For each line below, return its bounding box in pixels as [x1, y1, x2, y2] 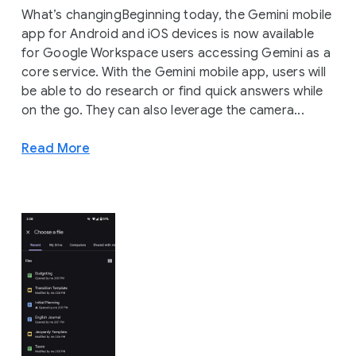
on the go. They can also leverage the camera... [21, 103, 304, 119]
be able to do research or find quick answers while [21, 83, 323, 100]
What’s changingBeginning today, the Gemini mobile [21, 7, 332, 24]
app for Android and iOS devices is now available [21, 26, 314, 43]
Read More [21, 140, 90, 157]
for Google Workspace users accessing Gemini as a [21, 45, 331, 62]
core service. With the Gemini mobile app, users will [21, 64, 326, 81]
